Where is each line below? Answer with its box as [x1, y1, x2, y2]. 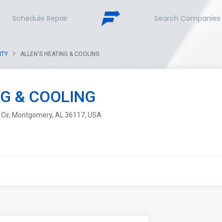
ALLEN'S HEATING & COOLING [20, 51, 100, 57]
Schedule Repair [12, 13, 68, 24]
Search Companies [154, 13, 221, 24]
